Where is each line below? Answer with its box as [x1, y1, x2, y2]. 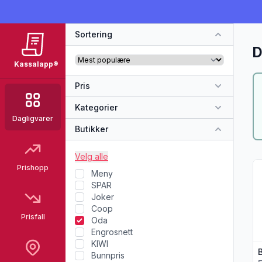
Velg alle [75, 151, 108, 161]
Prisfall [20, 212, 45, 221]
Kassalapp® [14, 60, 58, 68]
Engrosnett [91, 227, 133, 237]
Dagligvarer [12, 114, 53, 123]
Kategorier [75, 102, 118, 112]
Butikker [75, 124, 108, 134]
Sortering [75, 29, 112, 39]
